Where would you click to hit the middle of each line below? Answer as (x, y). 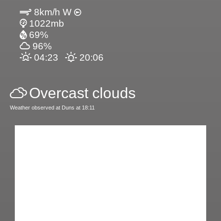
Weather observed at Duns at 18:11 (52, 107)
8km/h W (53, 12)
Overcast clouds (82, 93)
